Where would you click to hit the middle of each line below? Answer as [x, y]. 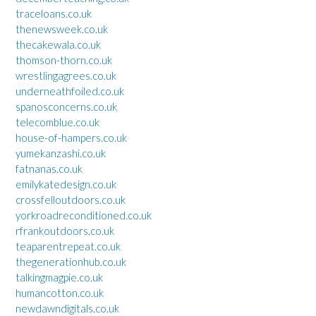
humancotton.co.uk [60, 292]
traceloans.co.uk [54, 13]
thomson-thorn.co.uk [64, 60]
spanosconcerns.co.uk [66, 106]
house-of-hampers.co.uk [71, 137]
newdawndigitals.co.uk [67, 308]
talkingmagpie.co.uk [59, 277]
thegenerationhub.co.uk [71, 261]
